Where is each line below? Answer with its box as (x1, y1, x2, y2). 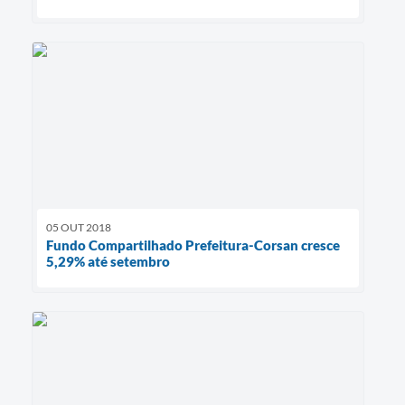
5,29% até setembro (46, 252, 170, 269)
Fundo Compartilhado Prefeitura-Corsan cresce (46, 236, 340, 253)
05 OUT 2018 (46, 220, 111, 234)
